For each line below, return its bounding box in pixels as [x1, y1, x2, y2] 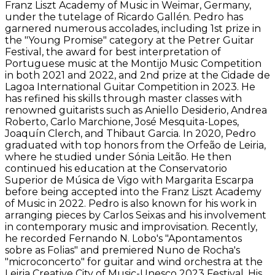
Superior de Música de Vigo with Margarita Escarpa [5, 174, 254, 187]
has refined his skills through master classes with [5, 93, 242, 105]
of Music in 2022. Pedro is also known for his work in [5, 198, 257, 210]
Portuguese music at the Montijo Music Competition [5, 58, 261, 70]
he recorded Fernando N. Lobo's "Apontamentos [5, 233, 242, 245]
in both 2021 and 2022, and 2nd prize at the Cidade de [5, 69, 270, 82]
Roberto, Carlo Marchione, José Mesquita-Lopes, [5, 116, 239, 128]
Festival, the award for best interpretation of [5, 46, 221, 58]
